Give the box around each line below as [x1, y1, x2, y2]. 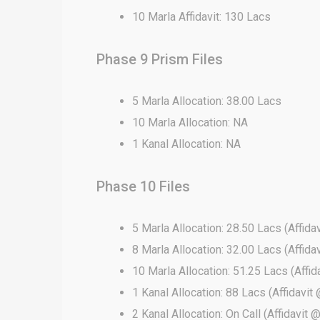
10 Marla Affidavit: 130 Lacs [132, 10, 271, 24]
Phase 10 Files [96, 178, 190, 195]
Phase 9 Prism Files [96, 51, 223, 68]
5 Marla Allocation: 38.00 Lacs [132, 94, 281, 108]
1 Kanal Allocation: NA [132, 137, 241, 151]
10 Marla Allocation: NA [132, 116, 248, 129]
